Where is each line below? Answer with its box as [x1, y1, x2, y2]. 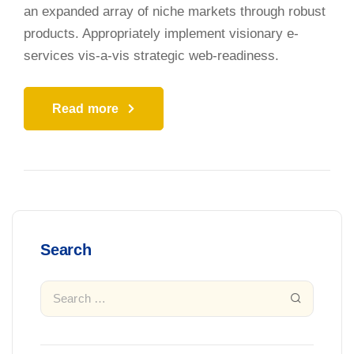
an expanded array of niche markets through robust [24, 4, 326, 20]
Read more [52, 102, 119, 116]
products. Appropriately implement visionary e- [24, 26, 299, 42]
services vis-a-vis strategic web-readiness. [24, 48, 279, 64]
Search [40, 241, 92, 259]
